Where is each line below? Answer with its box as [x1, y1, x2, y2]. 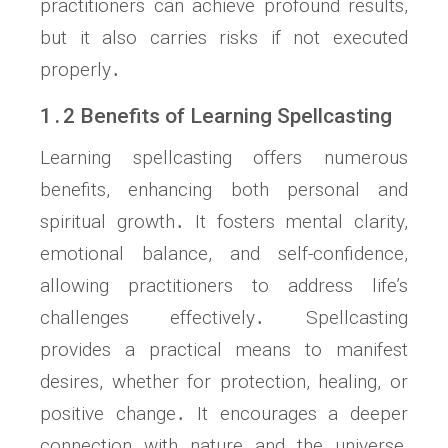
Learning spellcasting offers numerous [40, 145, 408, 169]
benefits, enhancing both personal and [40, 177, 408, 201]
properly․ [40, 57, 121, 81]
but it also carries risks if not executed [40, 25, 408, 49]
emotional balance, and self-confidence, [40, 241, 408, 265]
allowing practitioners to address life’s [40, 273, 408, 297]
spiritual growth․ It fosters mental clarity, [40, 209, 408, 233]
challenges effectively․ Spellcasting [40, 305, 408, 329]
